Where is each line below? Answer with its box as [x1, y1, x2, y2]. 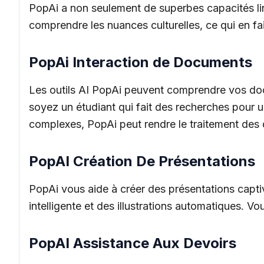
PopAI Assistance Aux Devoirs [29, 235, 236, 252]
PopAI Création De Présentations [29, 153, 255, 170]
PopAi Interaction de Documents [29, 54, 252, 71]
